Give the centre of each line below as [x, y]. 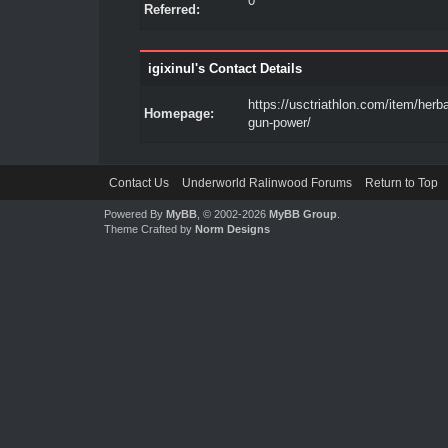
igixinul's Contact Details [224, 68]
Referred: [171, 9]
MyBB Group [302, 214]
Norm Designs [232, 229]
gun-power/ [279, 122]
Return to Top [401, 183]
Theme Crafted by [149, 229]
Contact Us [138, 183]
